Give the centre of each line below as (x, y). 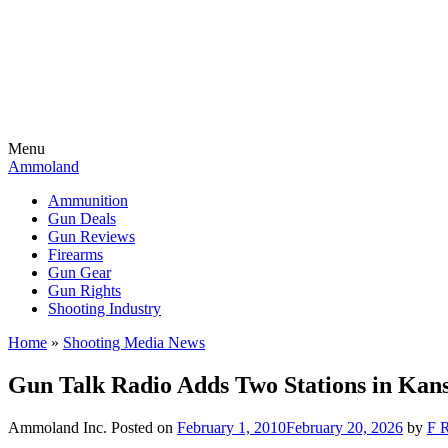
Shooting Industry (104, 308)
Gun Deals (82, 218)
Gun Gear (79, 272)
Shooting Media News (134, 342)
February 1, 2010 (231, 427)
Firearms (75, 254)
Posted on (144, 427)
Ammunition (88, 200)
